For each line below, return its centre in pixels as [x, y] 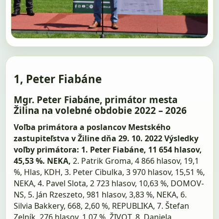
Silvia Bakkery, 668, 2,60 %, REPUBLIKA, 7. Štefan [102, 206]
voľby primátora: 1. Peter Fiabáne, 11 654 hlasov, [108, 149]
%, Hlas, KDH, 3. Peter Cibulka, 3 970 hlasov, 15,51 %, [109, 172]
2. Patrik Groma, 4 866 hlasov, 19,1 [135, 161]
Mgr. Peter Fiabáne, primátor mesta [96, 100]
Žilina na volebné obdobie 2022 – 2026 [100, 111]
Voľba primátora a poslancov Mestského [92, 127]
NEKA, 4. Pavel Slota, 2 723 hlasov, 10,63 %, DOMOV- [109, 183]
